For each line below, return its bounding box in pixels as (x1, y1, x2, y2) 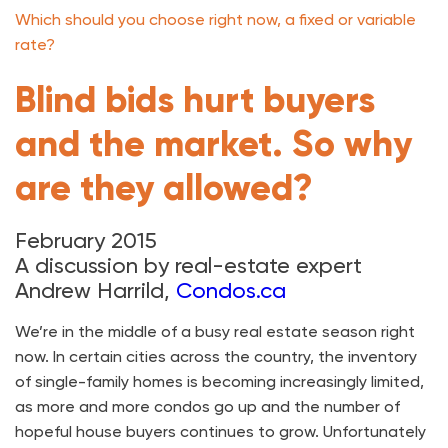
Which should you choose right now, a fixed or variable (15, 9, 416, 29)
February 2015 (15, 227, 157, 253)
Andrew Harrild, (15, 277, 176, 303)
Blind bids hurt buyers (15, 77, 375, 122)
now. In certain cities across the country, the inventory (15, 346, 417, 366)
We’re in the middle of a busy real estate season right (15, 321, 415, 341)
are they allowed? (15, 165, 313, 210)
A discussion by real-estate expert (15, 252, 362, 278)
